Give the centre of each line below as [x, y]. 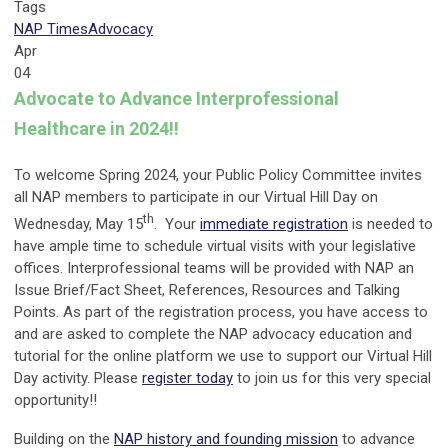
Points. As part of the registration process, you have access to [221, 312]
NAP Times [51, 29]
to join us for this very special [332, 378]
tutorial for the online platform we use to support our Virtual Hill [223, 356]
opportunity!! [55, 400]
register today [187, 378]
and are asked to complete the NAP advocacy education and [213, 334]
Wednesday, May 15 [78, 224]
